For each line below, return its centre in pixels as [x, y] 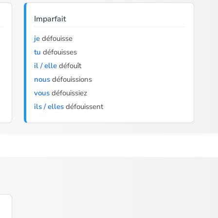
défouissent [83, 107]
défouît [69, 66]
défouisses [59, 52]
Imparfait [50, 19]
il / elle [45, 66]
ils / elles [49, 107]
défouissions [71, 79]
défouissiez [68, 93]
